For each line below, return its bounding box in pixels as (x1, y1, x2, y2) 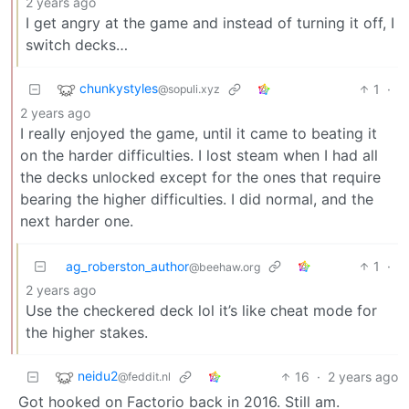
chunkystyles (79, 80, 158, 97)
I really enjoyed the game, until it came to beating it (20, 124, 377, 142)
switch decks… (26, 36, 128, 54)
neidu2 (78, 368, 118, 384)
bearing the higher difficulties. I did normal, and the (20, 190, 373, 208)
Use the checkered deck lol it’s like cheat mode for (26, 301, 377, 320)
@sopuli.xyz (158, 82, 220, 97)
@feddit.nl (118, 370, 171, 384)
